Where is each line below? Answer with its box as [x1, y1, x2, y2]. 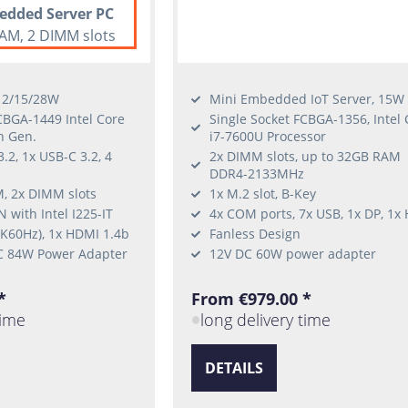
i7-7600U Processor [209, 127, 326, 146]
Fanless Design [209, 225, 301, 243]
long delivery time [200, 309, 331, 331]
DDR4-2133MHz [209, 165, 304, 183]
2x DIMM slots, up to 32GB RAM [209, 148, 401, 166]
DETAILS [204, 357, 263, 378]
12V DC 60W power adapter [209, 245, 376, 263]
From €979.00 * [190, 288, 311, 311]
